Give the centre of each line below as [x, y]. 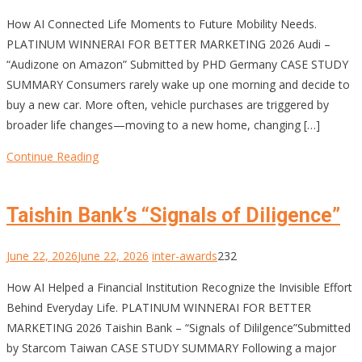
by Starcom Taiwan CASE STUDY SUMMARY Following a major [171, 348]
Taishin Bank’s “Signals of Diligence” [173, 216]
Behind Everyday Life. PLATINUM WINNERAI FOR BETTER [159, 308]
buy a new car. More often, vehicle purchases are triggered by [168, 104]
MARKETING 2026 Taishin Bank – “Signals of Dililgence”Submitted [179, 328]
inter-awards [185, 256]
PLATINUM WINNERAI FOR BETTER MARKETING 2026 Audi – [168, 44]
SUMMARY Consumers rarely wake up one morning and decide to [178, 84]
